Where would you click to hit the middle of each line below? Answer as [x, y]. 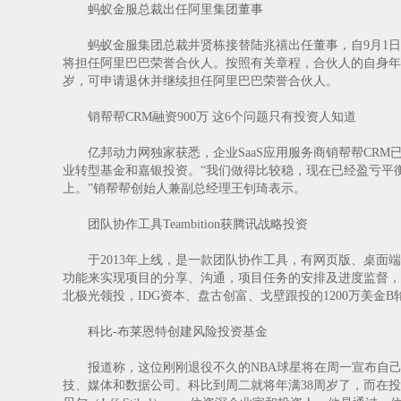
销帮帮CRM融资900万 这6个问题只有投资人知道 [209, 117]
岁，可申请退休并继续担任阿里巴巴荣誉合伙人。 [200, 81]
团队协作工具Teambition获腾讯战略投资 [185, 224]
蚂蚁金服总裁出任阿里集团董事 [163, 9]
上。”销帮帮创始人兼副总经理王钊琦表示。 [184, 188]
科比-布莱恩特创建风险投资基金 [165, 332]
